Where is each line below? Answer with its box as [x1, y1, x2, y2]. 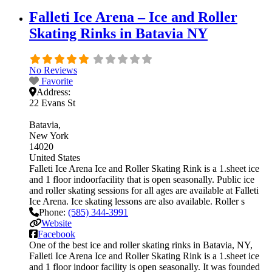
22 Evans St [29, 97, 75, 108]
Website [41, 217, 72, 228]
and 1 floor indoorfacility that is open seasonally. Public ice [29, 174, 254, 185]
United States [29, 152, 80, 163]
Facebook [38, 228, 75, 239]
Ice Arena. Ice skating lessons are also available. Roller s [29, 195, 245, 206]
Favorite [41, 75, 73, 86]
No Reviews [29, 64, 77, 75]
